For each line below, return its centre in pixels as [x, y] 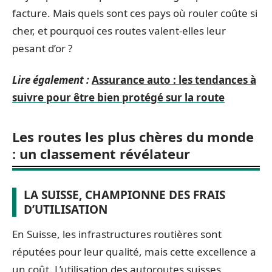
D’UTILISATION [66, 209]
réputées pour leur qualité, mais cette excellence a [134, 251]
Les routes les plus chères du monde [133, 136]
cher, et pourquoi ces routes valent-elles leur [119, 31]
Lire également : [51, 80]
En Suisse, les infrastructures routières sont [117, 234]
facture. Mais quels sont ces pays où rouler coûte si [135, 13]
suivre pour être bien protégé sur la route [118, 97]
